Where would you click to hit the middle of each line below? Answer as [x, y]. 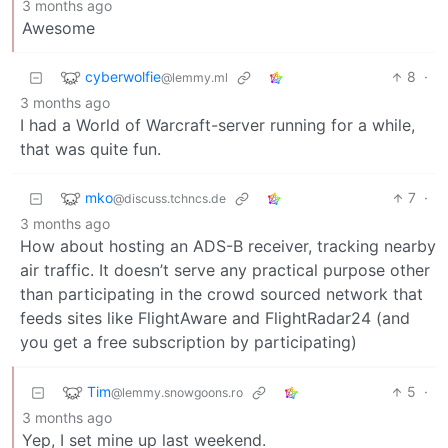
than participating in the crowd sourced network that [221, 294]
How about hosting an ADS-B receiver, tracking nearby [228, 246]
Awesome [58, 28]
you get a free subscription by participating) [188, 342]
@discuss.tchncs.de [169, 198]
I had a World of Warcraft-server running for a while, [217, 125]
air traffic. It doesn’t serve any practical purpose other [225, 270]
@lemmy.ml [194, 77]
